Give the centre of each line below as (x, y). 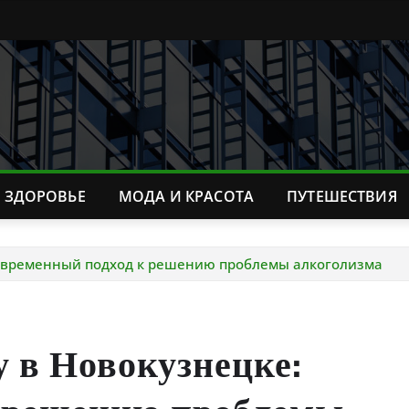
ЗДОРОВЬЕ (45, 196)
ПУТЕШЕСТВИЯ (342, 196)
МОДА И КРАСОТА (186, 196)
